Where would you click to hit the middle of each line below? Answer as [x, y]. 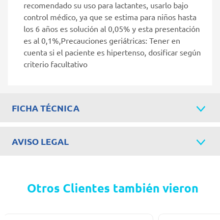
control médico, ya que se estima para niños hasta [110, 16]
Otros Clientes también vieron [112, 188]
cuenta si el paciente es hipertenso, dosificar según [112, 52]
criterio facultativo [55, 64]
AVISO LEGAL [40, 141]
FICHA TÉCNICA [46, 108]
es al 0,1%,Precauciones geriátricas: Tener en [102, 40]
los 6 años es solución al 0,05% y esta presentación [112, 28]
